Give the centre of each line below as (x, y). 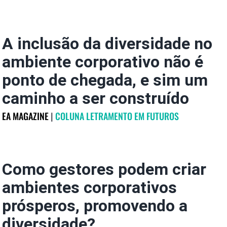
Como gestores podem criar (104, 169)
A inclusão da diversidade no (107, 44)
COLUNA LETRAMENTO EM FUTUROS (117, 116)
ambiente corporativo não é (102, 62)
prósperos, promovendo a (94, 206)
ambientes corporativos (89, 187)
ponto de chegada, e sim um (105, 80)
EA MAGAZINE (25, 116)
